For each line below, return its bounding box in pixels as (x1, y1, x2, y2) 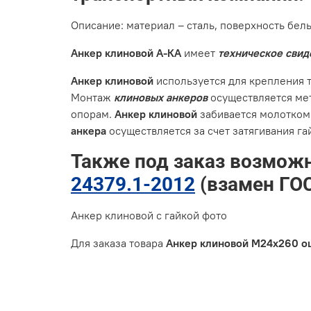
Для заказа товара (71, 235, 166, 250)
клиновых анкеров (114, 90, 208, 104)
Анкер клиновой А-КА (71, 45, 184, 60)
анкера (71, 123, 106, 137)
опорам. (71, 106, 115, 121)
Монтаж (71, 90, 114, 104)
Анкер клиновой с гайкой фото (71, 208, 227, 222)
